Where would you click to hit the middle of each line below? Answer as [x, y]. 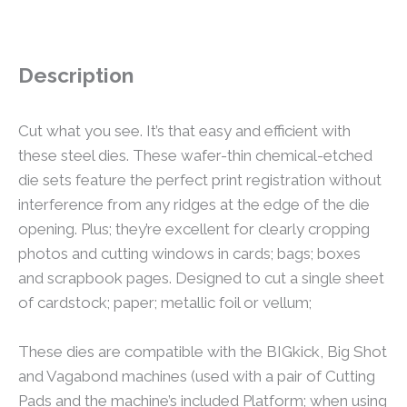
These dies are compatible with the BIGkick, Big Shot [203, 352]
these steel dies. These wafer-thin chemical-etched [195, 156]
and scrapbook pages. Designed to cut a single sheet [201, 278]
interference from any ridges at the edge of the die [194, 205]
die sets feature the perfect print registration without [200, 180]
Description [76, 76]
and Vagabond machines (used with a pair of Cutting [197, 377]
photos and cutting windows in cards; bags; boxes [189, 254]
